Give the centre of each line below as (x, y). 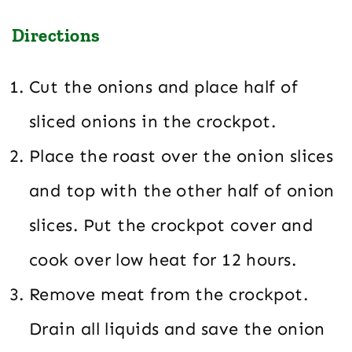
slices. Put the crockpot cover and (171, 225)
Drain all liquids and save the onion (177, 329)
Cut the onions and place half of (164, 87)
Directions (56, 36)
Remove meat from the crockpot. (169, 295)
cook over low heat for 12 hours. (163, 260)
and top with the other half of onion (182, 191)
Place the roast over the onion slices (181, 156)
